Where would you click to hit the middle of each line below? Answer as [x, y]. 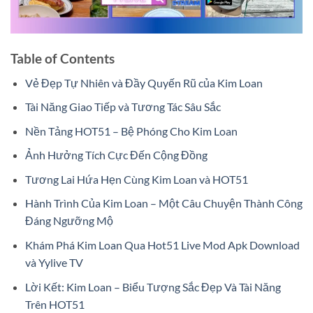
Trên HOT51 [54, 304]
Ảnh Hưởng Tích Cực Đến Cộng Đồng [116, 155]
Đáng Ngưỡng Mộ [69, 221]
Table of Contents [63, 58]
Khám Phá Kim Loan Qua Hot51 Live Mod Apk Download [162, 245]
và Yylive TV [54, 263]
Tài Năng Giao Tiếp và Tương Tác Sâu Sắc [123, 107]
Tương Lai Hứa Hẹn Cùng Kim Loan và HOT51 [136, 179]
